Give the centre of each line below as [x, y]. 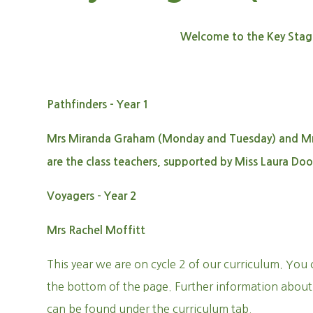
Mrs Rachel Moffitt [96, 230]
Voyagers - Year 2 [92, 196]
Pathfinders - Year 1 [99, 104]
